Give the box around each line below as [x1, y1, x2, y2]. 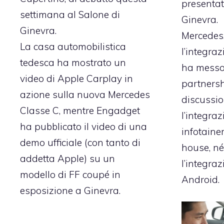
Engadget [96, 104, 140, 116]
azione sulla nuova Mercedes [20, 88, 150, 100]
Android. [181, 173, 219, 185]
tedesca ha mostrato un [20, 56, 126, 68]
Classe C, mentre [20, 104, 96, 116]
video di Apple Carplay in [20, 72, 133, 84]
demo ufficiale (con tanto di [20, 136, 140, 148]
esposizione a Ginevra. [20, 184, 120, 196]
